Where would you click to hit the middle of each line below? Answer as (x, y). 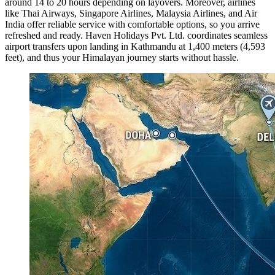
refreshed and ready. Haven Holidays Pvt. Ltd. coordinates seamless (136, 35)
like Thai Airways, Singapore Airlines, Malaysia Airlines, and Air (131, 13)
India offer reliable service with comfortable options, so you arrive (132, 24)
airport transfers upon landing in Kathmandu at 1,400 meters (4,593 (135, 46)
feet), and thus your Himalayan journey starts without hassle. (122, 57)
